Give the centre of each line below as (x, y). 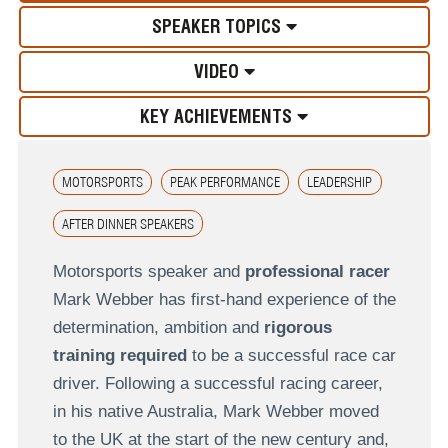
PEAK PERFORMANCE (225, 182)
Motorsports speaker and (148, 271)
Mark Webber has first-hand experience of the (224, 299)
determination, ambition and (158, 327)
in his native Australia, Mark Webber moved (215, 411)
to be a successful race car (291, 355)
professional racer (317, 271)
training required (119, 355)
